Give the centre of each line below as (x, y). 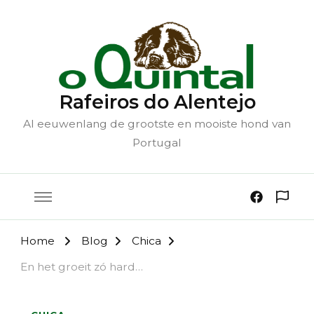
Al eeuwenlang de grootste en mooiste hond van (157, 124)
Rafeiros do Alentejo (157, 102)
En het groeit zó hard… (82, 266)
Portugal (157, 143)
